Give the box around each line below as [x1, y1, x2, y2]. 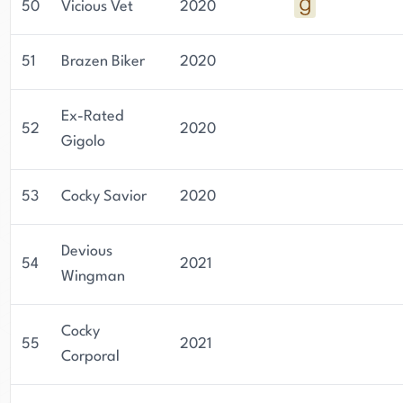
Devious [61, 244, 112, 259]
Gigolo [61, 134, 105, 149]
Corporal [61, 349, 120, 364]
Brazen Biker [61, 54, 145, 69]
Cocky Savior [61, 189, 147, 204]
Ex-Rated [61, 109, 123, 124]
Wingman [61, 269, 125, 284]
